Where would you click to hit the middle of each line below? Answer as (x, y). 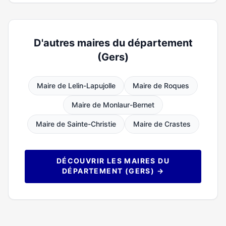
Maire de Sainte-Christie (76, 124)
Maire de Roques (161, 86)
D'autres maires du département (113, 43)
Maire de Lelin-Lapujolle (76, 86)
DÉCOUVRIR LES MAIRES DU (113, 161)
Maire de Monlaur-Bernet (113, 105)
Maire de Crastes (162, 124)
